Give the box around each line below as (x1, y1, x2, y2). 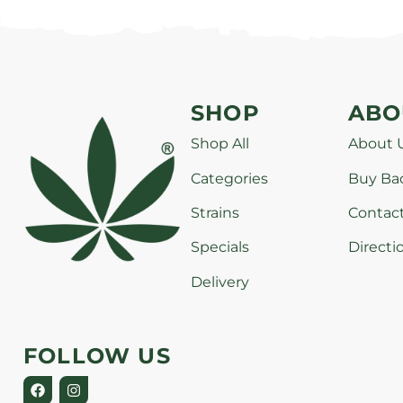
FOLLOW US (23, 343, 171, 370)
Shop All (190, 135, 249, 153)
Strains (190, 203, 239, 221)
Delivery (190, 273, 249, 291)
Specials (190, 238, 249, 256)
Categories (190, 169, 268, 187)
